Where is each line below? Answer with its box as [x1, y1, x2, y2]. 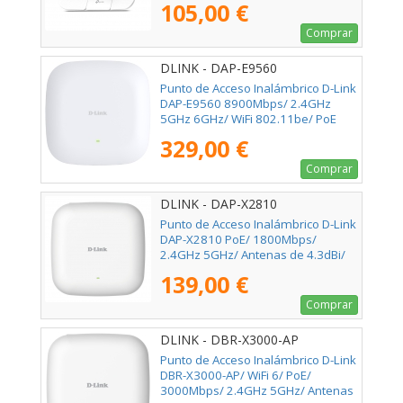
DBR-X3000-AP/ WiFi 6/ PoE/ [160, 367, 311, 384]
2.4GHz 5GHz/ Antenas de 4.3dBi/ [160, 246, 345, 264]
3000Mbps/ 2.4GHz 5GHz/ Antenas [160, 382, 354, 399]
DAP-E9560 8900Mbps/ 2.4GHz [160, 95, 331, 112]
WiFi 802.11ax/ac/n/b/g [160, 262, 289, 279]
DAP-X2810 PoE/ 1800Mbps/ [160, 231, 317, 248]
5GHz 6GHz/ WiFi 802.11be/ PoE [160, 111, 336, 128]
